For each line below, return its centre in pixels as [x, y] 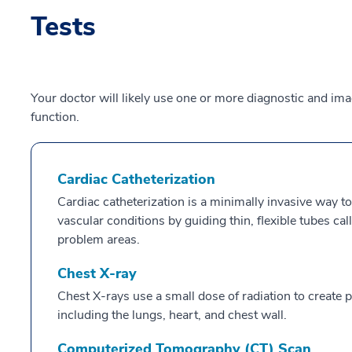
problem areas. [99, 240]
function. [55, 117]
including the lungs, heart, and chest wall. [172, 315]
